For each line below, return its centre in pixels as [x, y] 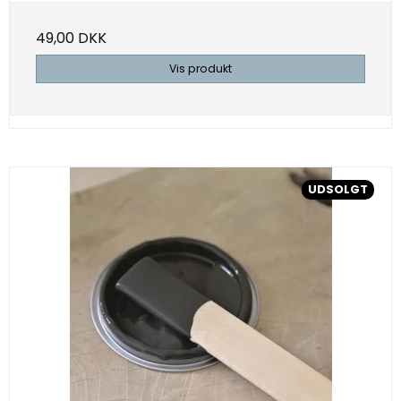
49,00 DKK [71, 38]
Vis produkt [200, 69]
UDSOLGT [338, 190]
